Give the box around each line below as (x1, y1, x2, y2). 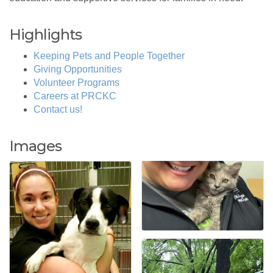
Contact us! (34, 104, 82, 115)
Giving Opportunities (34, 63, 122, 74)
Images (9, 136, 62, 155)
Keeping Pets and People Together (34, 50, 185, 61)
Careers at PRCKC (34, 90, 116, 101)
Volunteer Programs (34, 77, 119, 88)
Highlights (9, 25, 82, 43)
